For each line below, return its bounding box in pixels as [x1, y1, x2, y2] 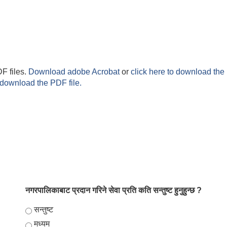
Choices [25, 205, 57, 214]
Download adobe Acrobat [28, 67, 122, 76]
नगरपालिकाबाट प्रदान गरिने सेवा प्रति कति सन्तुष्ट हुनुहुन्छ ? [25, 186, 202, 195]
